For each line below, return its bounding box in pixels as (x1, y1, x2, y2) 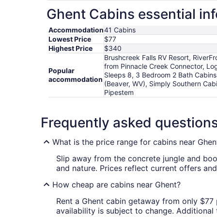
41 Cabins (104, 26, 136, 34)
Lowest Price (48, 35, 91, 44)
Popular (48, 66, 75, 75)
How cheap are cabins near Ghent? (52, 180, 181, 190)
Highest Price (48, 44, 93, 53)
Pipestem (104, 88, 134, 97)
